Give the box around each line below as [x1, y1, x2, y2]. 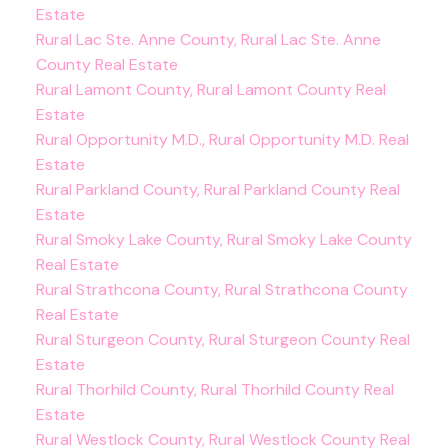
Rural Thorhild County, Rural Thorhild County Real [35, 378, 394, 400]
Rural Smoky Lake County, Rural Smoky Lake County [35, 228, 412, 250]
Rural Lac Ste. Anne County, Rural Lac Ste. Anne [35, 28, 381, 50]
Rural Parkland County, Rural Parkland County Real [35, 178, 400, 200]
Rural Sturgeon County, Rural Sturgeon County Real [35, 328, 410, 350]
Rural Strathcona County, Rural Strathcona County [35, 278, 408, 300]
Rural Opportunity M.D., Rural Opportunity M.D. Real [35, 128, 409, 150]
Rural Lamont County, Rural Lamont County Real [35, 78, 386, 100]
